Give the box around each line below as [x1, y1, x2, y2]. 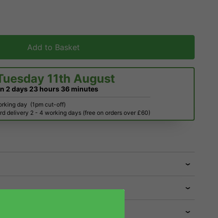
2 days [6, 85, 28, 93]
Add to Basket [27, 42, 80, 52]
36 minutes [61, 85, 98, 93]
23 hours [29, 85, 59, 93]
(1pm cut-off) [30, 101, 66, 108]
